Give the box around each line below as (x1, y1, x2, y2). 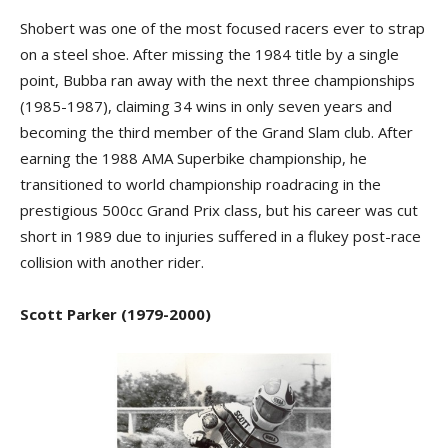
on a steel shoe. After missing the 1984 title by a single (20, 44, 399, 64)
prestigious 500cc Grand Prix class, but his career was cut (20, 200, 418, 220)
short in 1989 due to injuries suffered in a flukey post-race (20, 226, 421, 246)
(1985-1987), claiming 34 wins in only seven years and (20, 96, 392, 116)
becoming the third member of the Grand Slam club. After (20, 122, 413, 142)
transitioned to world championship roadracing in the (20, 174, 381, 194)
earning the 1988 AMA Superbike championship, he (20, 148, 367, 168)
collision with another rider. (20, 252, 208, 272)
